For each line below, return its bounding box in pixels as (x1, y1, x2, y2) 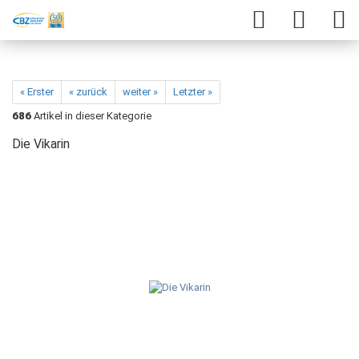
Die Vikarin (12, 136, 70, 151)
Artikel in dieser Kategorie (31, 110, 151, 122)
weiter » (123, 86, 158, 98)
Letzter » (173, 86, 212, 98)
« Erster (20, 86, 54, 98)
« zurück (69, 86, 107, 98)
